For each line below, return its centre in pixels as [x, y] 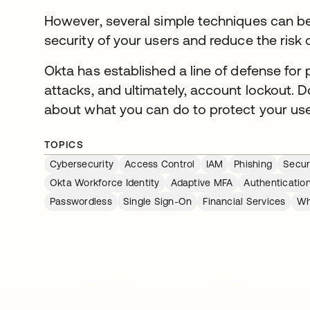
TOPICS [64, 144]
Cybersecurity [82, 164]
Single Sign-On [157, 201]
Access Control [160, 164]
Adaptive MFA [202, 182]
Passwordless [81, 201]
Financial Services [244, 201]
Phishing [253, 164]
